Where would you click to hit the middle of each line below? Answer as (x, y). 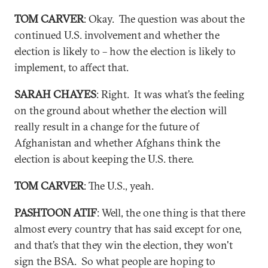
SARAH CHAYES (55, 94)
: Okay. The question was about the (164, 19)
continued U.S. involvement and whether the (117, 35)
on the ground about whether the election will (121, 110)
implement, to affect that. (71, 67)
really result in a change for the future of (107, 127)
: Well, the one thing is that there (171, 213)
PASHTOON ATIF (56, 213)
